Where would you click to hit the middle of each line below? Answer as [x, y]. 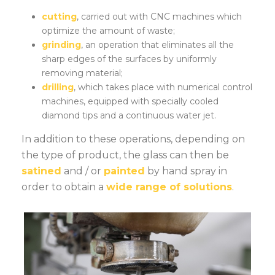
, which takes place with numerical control [163, 87]
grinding [61, 45]
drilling [57, 87]
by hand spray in [186, 171]
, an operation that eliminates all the [157, 45]
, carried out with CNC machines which [159, 17]
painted [124, 171]
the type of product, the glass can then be [125, 155]
